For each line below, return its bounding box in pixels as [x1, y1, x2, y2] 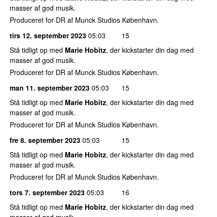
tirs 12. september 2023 [10, 30, 86, 40]
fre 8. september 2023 [10, 135, 80, 145]
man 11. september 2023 [10, 82, 90, 93]
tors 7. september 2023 [10, 187, 85, 197]
